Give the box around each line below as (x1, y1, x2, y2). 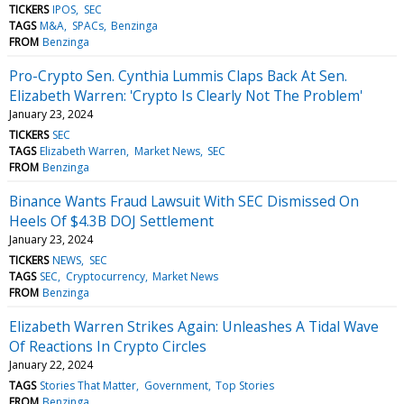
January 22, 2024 (9, 356, 93, 372)
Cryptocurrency (65, 268, 145, 284)
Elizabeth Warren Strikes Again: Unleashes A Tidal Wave (9, 316, 379, 336)
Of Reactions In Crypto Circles (9, 335, 207, 356)
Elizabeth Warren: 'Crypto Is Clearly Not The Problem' (9, 85, 363, 106)
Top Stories (215, 377, 274, 393)
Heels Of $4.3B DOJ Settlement (9, 210, 214, 231)
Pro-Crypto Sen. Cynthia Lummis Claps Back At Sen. (9, 65, 347, 86)
